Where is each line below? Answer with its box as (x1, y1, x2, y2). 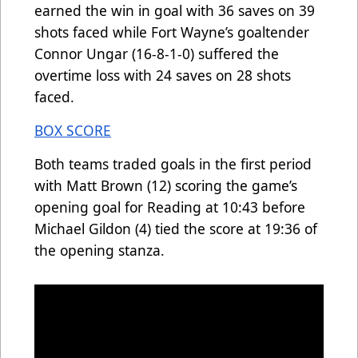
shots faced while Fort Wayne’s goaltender (34, 22, 309, 42)
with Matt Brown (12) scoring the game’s (34, 175, 297, 195)
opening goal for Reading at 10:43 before (34, 197, 305, 217)
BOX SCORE (34, 120, 111, 140)
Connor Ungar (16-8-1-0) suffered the (34, 43, 279, 63)
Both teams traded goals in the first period (34, 153, 312, 173)
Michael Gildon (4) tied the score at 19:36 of (34, 218, 317, 238)
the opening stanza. (34, 240, 165, 260)
